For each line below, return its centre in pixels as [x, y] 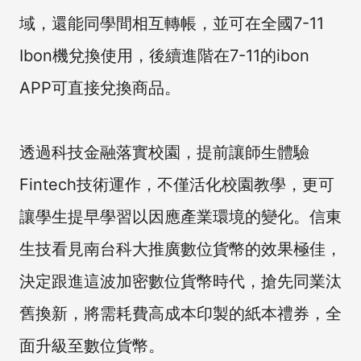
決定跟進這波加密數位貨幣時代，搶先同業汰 [180, 281]
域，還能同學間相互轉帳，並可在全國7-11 [172, 23]
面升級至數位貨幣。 [92, 345]
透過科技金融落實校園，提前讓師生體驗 [164, 152]
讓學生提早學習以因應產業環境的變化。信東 [180, 216]
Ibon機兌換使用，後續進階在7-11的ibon [164, 55]
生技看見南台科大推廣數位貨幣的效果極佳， [180, 249]
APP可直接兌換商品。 [100, 87]
